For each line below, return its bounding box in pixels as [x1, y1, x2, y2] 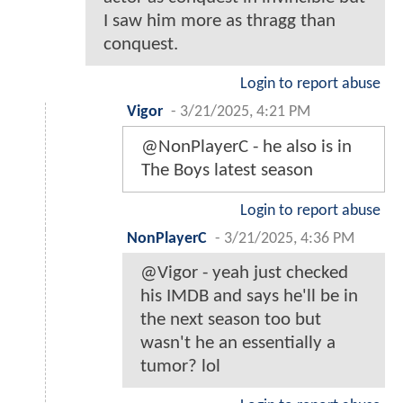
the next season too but [140, 309, 321, 329]
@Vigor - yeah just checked [140, 263, 348, 282]
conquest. [103, 34, 178, 54]
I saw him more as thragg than [103, 11, 336, 31]
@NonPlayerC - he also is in [141, 137, 352, 157]
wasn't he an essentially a [140, 333, 336, 353]
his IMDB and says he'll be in [140, 286, 358, 306]
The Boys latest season [141, 160, 313, 180]
